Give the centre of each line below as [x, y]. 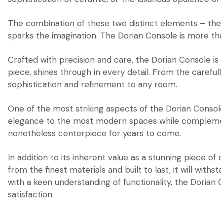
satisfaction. [31, 194]
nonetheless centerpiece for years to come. [94, 133]
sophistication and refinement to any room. [92, 84]
